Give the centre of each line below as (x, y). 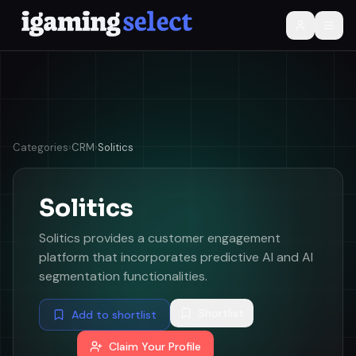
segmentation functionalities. (123, 276)
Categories (41, 147)
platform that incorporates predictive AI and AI (176, 257)
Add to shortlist (114, 315)
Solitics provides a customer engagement (160, 238)
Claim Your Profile (155, 346)
